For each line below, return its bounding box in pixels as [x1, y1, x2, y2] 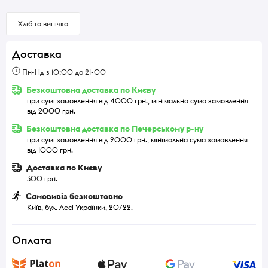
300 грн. [27, 173, 57, 183]
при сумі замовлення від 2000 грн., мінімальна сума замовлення [27, 135, 248, 144]
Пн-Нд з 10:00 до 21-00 [20, 67, 106, 77]
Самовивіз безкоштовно [24, 190, 123, 202]
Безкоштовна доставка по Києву [25, 84, 156, 95]
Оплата [12, 233, 51, 247]
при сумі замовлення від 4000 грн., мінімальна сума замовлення [27, 96, 248, 105]
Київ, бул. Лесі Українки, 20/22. [27, 202, 133, 212]
